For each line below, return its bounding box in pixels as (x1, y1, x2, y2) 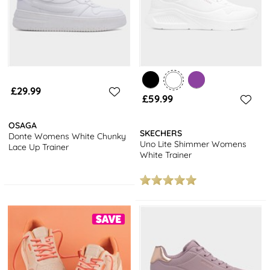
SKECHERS (140, 127, 183, 139)
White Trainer (140, 149, 192, 160)
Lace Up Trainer (8, 141, 69, 152)
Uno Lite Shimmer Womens (140, 138, 247, 149)
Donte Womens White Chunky (8, 130, 127, 142)
